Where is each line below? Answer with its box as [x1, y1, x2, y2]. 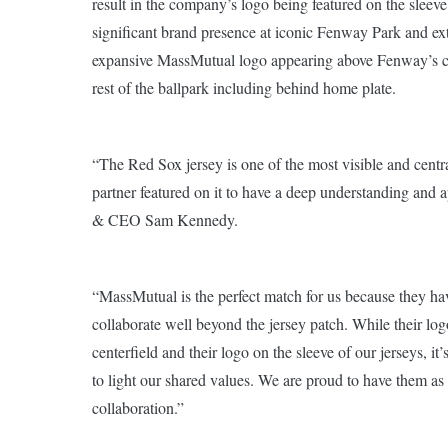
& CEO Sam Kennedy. [92, 209, 238, 231]
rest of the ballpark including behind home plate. [92, 77, 396, 99]
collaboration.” [92, 397, 184, 419]
